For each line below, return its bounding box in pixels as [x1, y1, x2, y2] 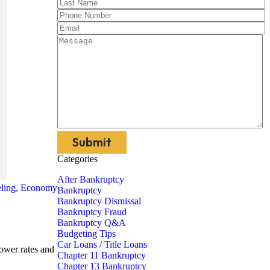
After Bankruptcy [57, 174, 124, 184]
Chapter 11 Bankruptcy [57, 250, 146, 260]
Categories [57, 154, 98, 164]
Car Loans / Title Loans [57, 239, 147, 250]
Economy [20, 183, 57, 193]
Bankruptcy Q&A [57, 218, 126, 228]
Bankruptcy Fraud [57, 207, 127, 217]
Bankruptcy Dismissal [57, 196, 141, 206]
